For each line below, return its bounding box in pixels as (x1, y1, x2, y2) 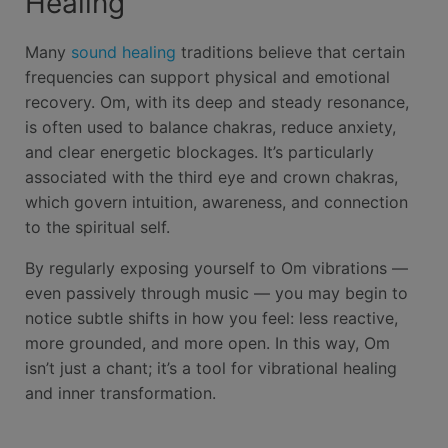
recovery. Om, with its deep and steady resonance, (25, 92, 409, 112)
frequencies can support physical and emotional (25, 67, 390, 87)
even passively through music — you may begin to (25, 283, 408, 303)
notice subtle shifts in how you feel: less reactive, (25, 308, 398, 328)
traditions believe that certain (176, 42, 405, 62)
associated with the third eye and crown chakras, (25, 167, 398, 187)
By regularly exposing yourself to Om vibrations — (25, 258, 408, 278)
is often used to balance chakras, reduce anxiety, (25, 117, 396, 137)
